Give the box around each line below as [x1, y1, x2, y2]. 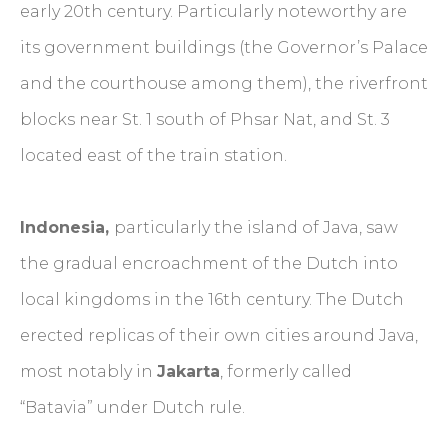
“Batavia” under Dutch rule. [20, 398, 245, 418]
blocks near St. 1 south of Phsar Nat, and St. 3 [20, 110, 390, 130]
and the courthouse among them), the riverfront [20, 74, 428, 94]
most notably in [20, 362, 157, 382]
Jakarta [157, 362, 220, 382]
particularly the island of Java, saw [114, 218, 398, 238]
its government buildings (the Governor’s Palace [20, 38, 428, 58]
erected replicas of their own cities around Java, [20, 326, 418, 346]
